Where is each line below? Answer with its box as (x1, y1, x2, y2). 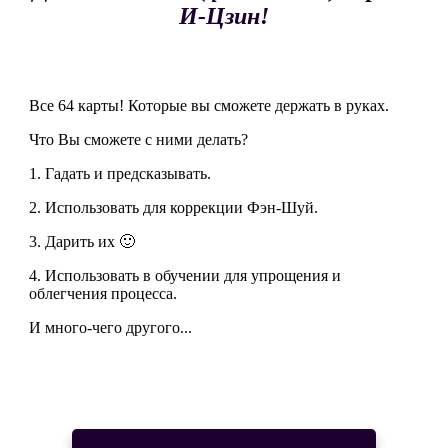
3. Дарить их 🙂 (29, 233, 139, 251)
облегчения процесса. (29, 285, 177, 303)
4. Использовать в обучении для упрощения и (29, 267, 341, 285)
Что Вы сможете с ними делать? (29, 131, 252, 149)
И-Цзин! (179, 3, 269, 30)
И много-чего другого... (29, 319, 192, 337)
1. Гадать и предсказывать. (29, 165, 215, 183)
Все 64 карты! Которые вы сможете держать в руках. (29, 97, 393, 115)
